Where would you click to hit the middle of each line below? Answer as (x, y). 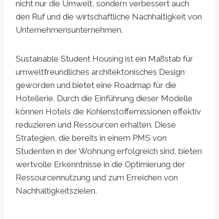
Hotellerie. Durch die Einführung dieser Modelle (104, 99)
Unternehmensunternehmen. (69, 30)
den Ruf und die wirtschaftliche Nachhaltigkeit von (109, 17)
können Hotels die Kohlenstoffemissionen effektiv (108, 112)
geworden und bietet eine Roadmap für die (96, 85)
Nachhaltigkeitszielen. (56, 191)
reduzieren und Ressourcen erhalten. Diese (96, 125)
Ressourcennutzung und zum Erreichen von (97, 178)
